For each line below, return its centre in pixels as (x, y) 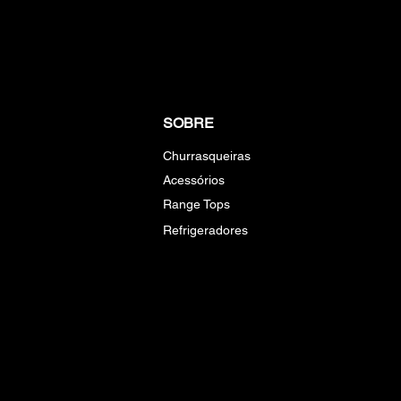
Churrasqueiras (207, 156)
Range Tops (196, 204)
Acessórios (194, 180)
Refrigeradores (205, 230)
